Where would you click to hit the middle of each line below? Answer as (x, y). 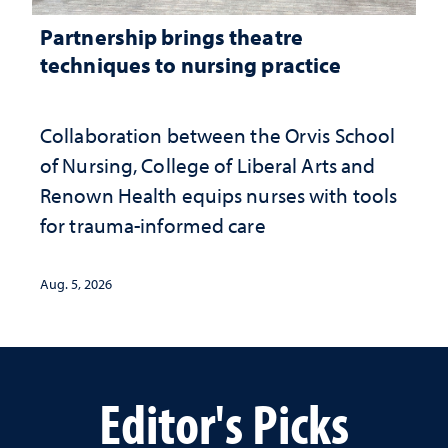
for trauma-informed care (153, 225)
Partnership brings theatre (171, 36)
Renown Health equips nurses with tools (219, 195)
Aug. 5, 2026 (76, 284)
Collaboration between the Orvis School (218, 135)
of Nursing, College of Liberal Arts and (208, 165)
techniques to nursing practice (191, 64)
